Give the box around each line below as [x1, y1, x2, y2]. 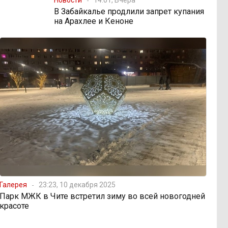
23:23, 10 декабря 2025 [39, 180, 116, 189]
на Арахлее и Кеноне [54, 16, 133, 26]
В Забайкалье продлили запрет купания [54, 6, 204, 16]
